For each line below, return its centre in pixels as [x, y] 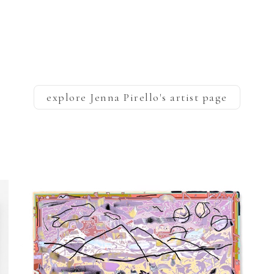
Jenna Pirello [125, 97]
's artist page [193, 97]
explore [68, 97]
